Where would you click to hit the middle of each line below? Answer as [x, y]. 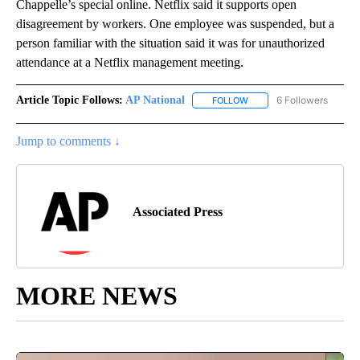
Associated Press [178, 211]
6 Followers [302, 100]
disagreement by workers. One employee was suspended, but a [175, 23]
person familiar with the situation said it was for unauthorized [170, 43]
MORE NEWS [97, 295]
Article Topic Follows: [70, 100]
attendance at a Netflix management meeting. [130, 62]
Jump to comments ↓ [68, 141]
